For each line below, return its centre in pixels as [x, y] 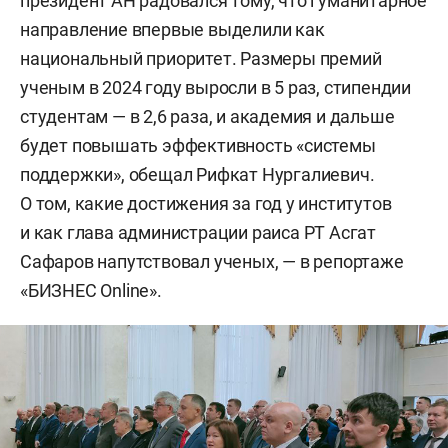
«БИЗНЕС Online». [91, 290]
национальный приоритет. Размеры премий [201, 58]
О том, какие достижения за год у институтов [206, 203]
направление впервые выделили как [172, 29]
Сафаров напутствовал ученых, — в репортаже [212, 261]
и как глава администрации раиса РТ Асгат [198, 232]
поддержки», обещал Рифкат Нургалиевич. [197, 174]
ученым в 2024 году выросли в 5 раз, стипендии [215, 87]
